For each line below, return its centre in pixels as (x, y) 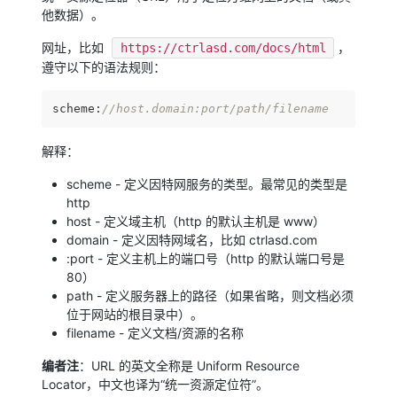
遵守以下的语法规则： (104, 66)
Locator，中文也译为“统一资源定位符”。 (156, 384)
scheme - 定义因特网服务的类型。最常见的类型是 (207, 183)
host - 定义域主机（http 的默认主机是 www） (196, 221)
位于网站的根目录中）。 (135, 314)
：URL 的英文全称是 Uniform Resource (190, 365)
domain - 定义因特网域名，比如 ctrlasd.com (192, 239)
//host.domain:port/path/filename (216, 108)
